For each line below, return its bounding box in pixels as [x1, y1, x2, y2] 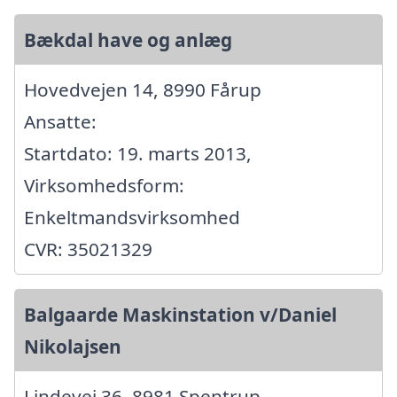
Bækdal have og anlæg [24, 27, 232, 53]
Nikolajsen [24, 334, 121, 360]
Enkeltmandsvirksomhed [24, 205, 240, 230]
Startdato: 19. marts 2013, [24, 141, 252, 167]
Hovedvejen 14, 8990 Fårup [24, 77, 261, 103]
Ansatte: [24, 109, 97, 135]
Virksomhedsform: [24, 173, 184, 198]
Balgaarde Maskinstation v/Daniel [24, 302, 337, 328]
